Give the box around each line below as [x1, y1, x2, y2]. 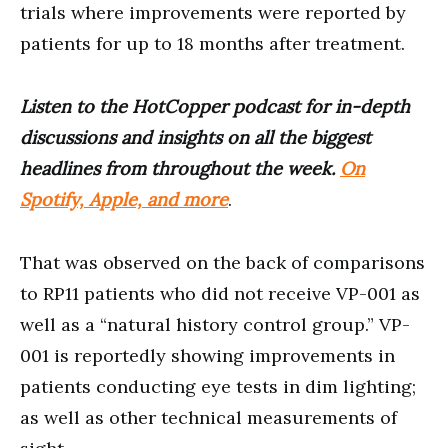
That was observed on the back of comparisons [20, 250, 425, 274]
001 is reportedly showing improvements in [20, 343, 395, 367]
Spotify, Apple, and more [20, 187, 228, 211]
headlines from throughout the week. [20, 156, 340, 180]
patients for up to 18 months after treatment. [20, 31, 405, 55]
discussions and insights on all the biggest [20, 125, 371, 149]
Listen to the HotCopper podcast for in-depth [20, 94, 410, 118]
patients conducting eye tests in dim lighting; [20, 374, 416, 398]
